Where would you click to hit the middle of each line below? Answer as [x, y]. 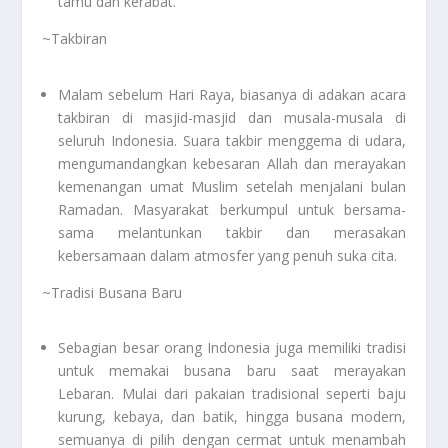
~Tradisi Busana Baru [112, 292]
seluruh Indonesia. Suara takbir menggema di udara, [232, 140]
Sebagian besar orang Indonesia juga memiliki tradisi [232, 347]
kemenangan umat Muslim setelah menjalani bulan [232, 186]
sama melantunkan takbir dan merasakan [232, 232]
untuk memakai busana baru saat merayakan [232, 370]
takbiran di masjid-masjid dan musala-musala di [232, 117]
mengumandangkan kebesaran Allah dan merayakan [232, 163]
